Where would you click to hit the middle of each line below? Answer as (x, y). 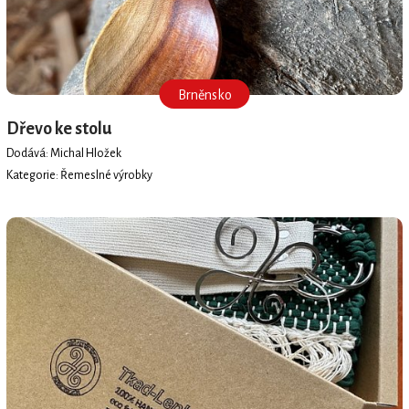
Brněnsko (204, 95)
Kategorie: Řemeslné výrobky (79, 175)
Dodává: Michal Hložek (63, 153)
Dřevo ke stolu (58, 129)
